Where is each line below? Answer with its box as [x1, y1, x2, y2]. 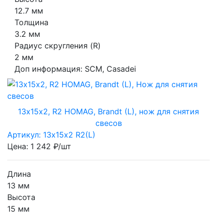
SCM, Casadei [85, 64, 136, 74]
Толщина [15, 17, 48, 28]
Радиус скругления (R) [15, 41, 101, 51]
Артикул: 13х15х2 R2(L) [7, 130, 95, 140]
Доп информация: [15, 64, 85, 74]
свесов [95, 118, 122, 128]
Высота [7, 192, 35, 202]
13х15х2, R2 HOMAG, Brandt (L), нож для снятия [18, 107, 199, 117]
